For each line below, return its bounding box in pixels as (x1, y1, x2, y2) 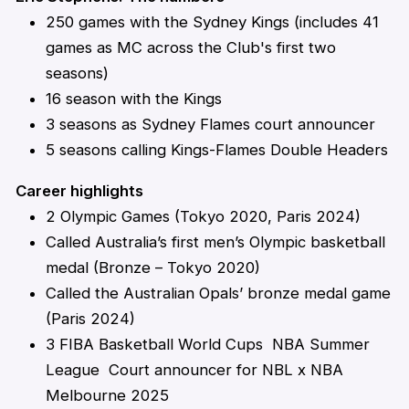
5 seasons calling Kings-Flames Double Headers (46, 141, 389, 160)
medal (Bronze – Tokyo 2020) (46, 258, 266, 278)
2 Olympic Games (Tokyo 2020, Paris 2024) (46, 207, 362, 226)
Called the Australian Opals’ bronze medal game (46, 284, 392, 303)
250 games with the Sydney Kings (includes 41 (46, 13, 380, 32)
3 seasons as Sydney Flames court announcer (46, 115, 376, 134)
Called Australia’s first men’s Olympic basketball (46, 233, 386, 252)
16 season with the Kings (46, 89, 223, 109)
